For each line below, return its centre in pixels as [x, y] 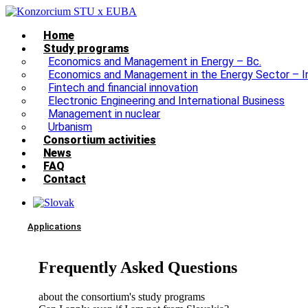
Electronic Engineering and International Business [166, 101]
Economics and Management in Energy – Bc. [155, 62]
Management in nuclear [104, 114]
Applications [54, 227]
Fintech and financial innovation [123, 88]
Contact [65, 179]
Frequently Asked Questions [138, 267]
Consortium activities [100, 140]
